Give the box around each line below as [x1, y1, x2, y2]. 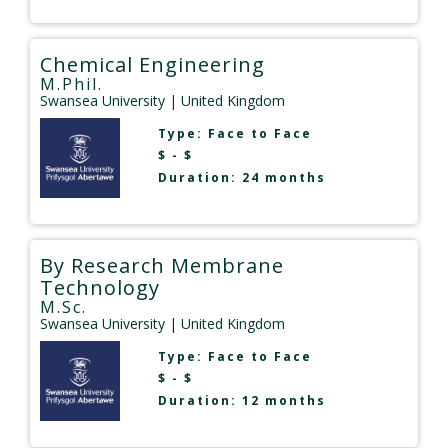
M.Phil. [40, 73, 103, 96]
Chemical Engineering [40, 51, 265, 79]
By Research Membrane [40, 252, 284, 280]
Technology [40, 274, 160, 302]
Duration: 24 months [157, 169, 326, 187]
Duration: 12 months [157, 392, 326, 410]
